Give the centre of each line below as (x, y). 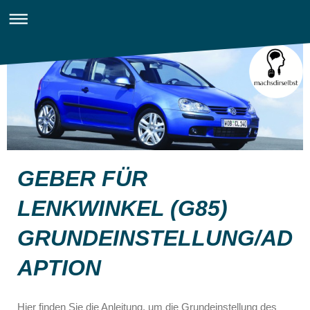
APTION (59, 267)
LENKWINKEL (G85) (122, 208)
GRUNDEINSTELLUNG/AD (155, 238)
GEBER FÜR (82, 178)
